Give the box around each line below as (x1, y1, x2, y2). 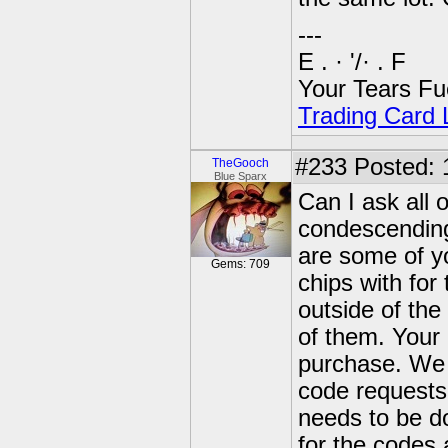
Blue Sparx (214, 170, 268, 182)
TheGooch (212, 156, 270, 170)
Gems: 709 (211, 257, 271, 271)
